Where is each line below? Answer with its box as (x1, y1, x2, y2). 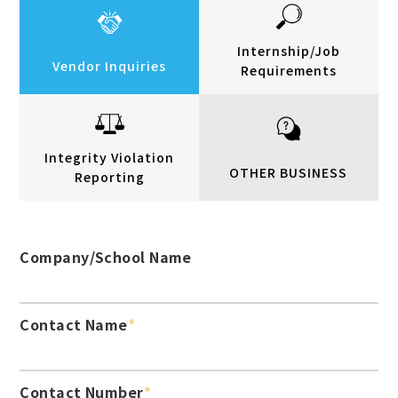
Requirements (240, 61, 337, 80)
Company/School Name (20, 246, 192, 268)
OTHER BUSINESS (229, 163, 348, 181)
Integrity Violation (44, 148, 175, 167)
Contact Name (20, 314, 128, 336)
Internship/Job (236, 42, 340, 60)
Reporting (74, 168, 145, 187)
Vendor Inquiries (52, 56, 167, 75)
